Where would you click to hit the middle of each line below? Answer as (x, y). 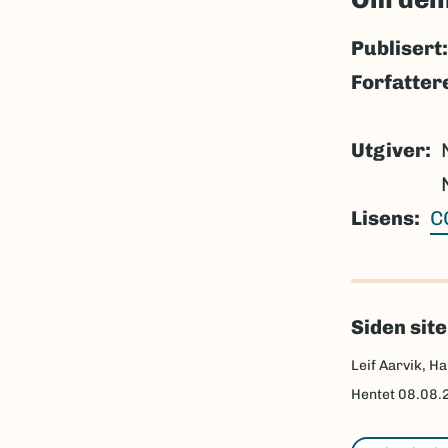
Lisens (382, 217)
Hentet (374, 394)
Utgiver (387, 149)
